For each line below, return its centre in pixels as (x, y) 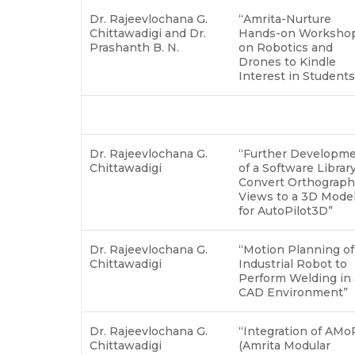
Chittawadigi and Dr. (148, 33)
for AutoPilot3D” (287, 210)
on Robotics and (286, 47)
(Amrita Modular (284, 345)
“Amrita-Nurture (285, 19)
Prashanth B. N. (136, 47)
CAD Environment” (295, 292)
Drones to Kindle (287, 61)
